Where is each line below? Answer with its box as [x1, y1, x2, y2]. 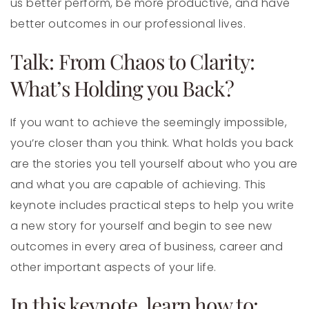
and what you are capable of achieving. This [10, 176, 266, 192]
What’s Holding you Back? [10, 74, 235, 102]
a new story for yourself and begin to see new [10, 217, 272, 234]
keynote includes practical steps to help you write [10, 197, 295, 213]
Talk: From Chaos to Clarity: [10, 47, 255, 75]
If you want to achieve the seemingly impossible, [10, 114, 288, 130]
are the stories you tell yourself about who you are [10, 155, 298, 172]
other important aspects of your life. [10, 259, 217, 275]
